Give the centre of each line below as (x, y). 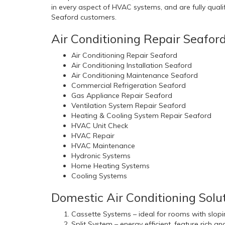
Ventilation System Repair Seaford (129, 106)
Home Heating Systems (110, 166)
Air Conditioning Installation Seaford (132, 66)
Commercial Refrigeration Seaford (129, 86)
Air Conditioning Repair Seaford (124, 55)
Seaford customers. (84, 17)
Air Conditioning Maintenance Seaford (135, 76)
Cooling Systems (99, 176)
